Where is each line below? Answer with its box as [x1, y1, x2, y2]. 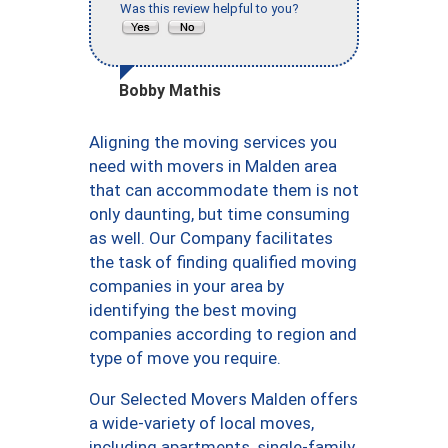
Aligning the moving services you [89, 132, 337, 153]
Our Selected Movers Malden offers [89, 389, 358, 410]
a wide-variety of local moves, [89, 413, 314, 434]
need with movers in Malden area [89, 156, 337, 177]
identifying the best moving [89, 300, 297, 321]
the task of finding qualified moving [89, 252, 357, 273]
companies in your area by [89, 276, 284, 297]
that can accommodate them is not [89, 180, 359, 201]
